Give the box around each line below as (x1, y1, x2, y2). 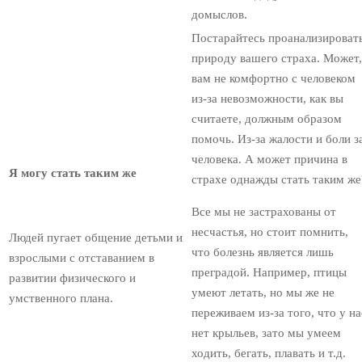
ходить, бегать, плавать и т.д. (192, 347, 346, 360)
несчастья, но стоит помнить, (192, 225, 348, 239)
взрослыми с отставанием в (9, 251, 154, 265)
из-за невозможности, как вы (192, 92, 343, 106)
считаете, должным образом (192, 112, 342, 126)
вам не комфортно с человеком (192, 72, 356, 86)
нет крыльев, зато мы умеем (192, 326, 341, 340)
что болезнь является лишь (192, 246, 334, 259)
